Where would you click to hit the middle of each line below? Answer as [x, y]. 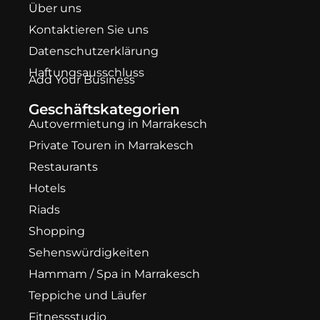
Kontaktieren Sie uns [89, 29]
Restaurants [63, 166]
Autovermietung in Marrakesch [118, 124]
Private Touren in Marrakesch [111, 145]
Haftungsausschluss [86, 72]
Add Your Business [82, 79]
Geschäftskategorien [104, 109]
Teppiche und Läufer [87, 295]
